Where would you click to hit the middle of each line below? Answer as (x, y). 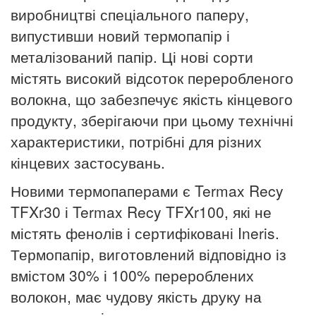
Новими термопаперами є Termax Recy (147, 190)
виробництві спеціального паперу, (130, 14)
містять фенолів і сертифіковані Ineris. (145, 232)
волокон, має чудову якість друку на (136, 296)
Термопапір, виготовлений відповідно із (148, 254)
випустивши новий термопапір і (120, 35)
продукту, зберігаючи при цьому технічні (152, 120)
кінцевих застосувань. (88, 162)
